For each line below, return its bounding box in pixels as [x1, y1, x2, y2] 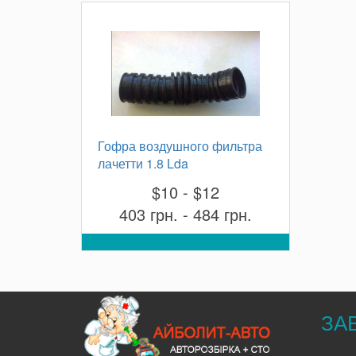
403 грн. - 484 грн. [118, 203, 252, 226]
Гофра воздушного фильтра [98, 137, 262, 155]
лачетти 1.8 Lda [98, 154, 188, 172]
